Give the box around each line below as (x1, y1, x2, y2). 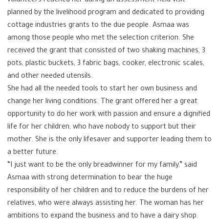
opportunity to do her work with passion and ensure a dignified (7, 110, 210, 119)
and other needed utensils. (7, 72, 93, 81)
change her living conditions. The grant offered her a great (7, 98, 197, 106)
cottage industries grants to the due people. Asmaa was (7, 22, 189, 30)
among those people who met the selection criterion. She (7, 34, 194, 43)
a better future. (7, 149, 58, 157)
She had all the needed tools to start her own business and (7, 85, 197, 93)
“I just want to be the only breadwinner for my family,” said (7, 161, 197, 170)
